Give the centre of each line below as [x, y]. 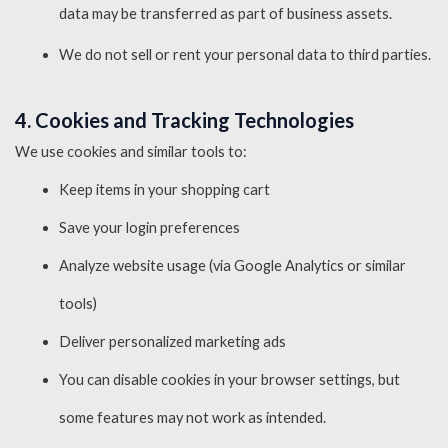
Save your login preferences [149, 227]
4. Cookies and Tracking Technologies [184, 119]
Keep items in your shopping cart [164, 189]
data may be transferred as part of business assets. [225, 13]
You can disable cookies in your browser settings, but [229, 379]
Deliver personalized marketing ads [172, 341]
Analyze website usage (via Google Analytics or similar [232, 265]
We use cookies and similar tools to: [131, 151]
